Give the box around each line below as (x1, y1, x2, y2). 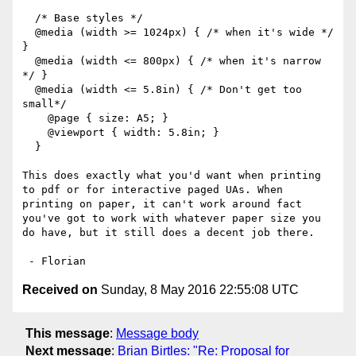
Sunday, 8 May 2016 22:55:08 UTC (98, 283, 299, 297)
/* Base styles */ (22, 12, 35, 25)
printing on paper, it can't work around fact (22, 198, 302, 211)
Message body (116, 326, 199, 340)
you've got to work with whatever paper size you (22, 212, 321, 225)
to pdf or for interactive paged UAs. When (22, 184, 283, 196)
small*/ (22, 98, 67, 110)
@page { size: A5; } (22, 112, 48, 125)
